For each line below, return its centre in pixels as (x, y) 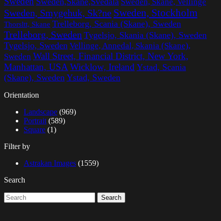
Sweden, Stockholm (155, 13)
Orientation (21, 95)
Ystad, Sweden (93, 78)
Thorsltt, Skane (27, 24)
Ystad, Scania (161, 67)
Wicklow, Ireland (102, 67)
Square (35, 130)
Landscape (40, 112)
